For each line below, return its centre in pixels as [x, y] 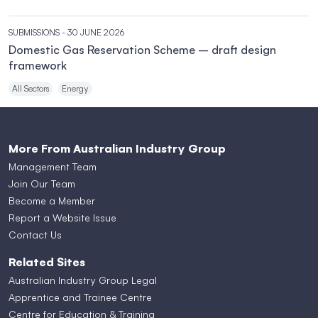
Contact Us [35, 235]
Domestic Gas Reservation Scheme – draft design [142, 50]
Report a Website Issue [62, 218]
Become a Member [52, 201]
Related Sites [47, 262]
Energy [75, 88]
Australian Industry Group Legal [83, 280]
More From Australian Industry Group [117, 148]
